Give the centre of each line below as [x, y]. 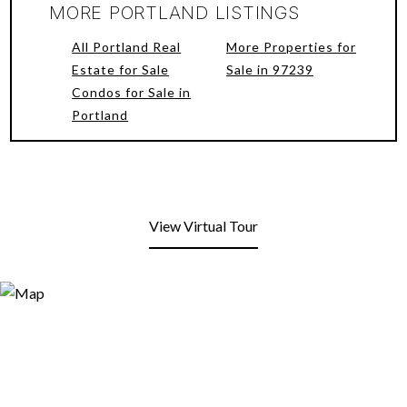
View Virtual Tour [203, 226]
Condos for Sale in [132, 92]
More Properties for [291, 47]
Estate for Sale [121, 69]
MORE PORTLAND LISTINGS [174, 13]
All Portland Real [127, 47]
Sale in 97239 [269, 69]
